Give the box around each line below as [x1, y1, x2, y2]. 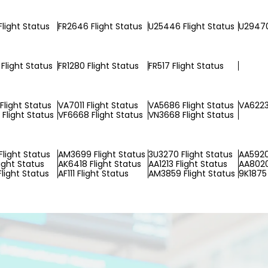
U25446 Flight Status [148, 20, 234, 32]
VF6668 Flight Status [58, 109, 143, 121]
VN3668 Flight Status [148, 109, 234, 121]
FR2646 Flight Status [58, 20, 142, 32]
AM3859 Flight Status [148, 167, 235, 179]
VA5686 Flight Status [148, 99, 234, 111]
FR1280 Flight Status [58, 60, 139, 72]
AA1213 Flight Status [148, 158, 227, 170]
